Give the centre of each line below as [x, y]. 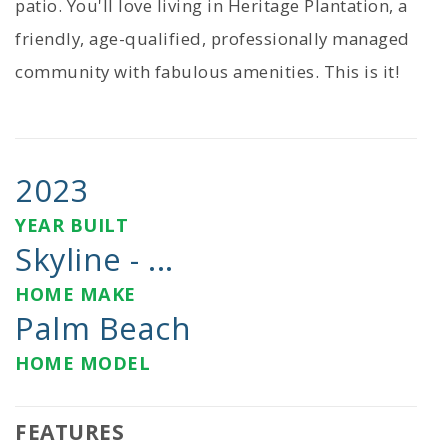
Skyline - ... [94, 259]
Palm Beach [103, 328]
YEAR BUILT [71, 225]
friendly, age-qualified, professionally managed [212, 39]
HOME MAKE [75, 294]
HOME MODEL [82, 363]
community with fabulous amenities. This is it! [207, 72]
